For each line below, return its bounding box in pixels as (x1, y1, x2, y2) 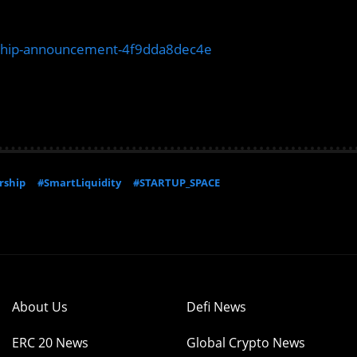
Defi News (186, 298, 246, 316)
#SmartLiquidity (37, 175, 121, 190)
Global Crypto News (186, 334, 305, 351)
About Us (12, 298, 68, 316)
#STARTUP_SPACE (133, 175, 220, 190)
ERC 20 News (12, 334, 88, 351)
